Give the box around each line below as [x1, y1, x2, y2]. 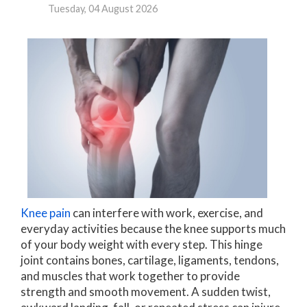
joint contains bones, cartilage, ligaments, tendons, [21, 253, 279, 268]
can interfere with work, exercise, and [71, 206, 263, 221]
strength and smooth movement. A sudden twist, [21, 284, 271, 299]
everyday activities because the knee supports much [21, 221, 286, 236]
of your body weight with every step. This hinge [21, 237, 262, 252]
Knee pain [21, 206, 71, 221]
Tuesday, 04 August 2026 [48, 3, 158, 15]
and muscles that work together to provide [21, 269, 240, 284]
